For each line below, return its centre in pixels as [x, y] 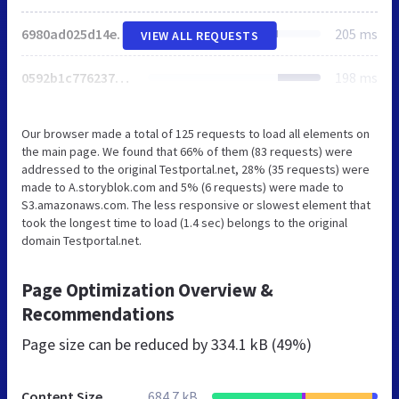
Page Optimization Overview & [147, 289]
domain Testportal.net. [81, 240]
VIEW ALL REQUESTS [199, 35]
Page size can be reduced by [116, 344]
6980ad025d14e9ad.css [124, 33]
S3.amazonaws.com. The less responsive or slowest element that [196, 204]
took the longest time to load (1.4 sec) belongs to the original [184, 222]
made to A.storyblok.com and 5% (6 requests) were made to [183, 187]
